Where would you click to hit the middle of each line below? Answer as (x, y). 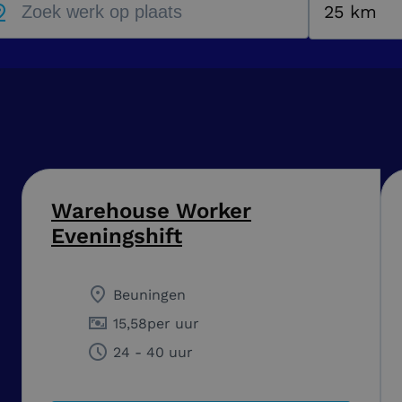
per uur (173, 323)
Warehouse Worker (151, 211)
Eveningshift (117, 236)
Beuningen (149, 294)
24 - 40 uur (153, 352)
